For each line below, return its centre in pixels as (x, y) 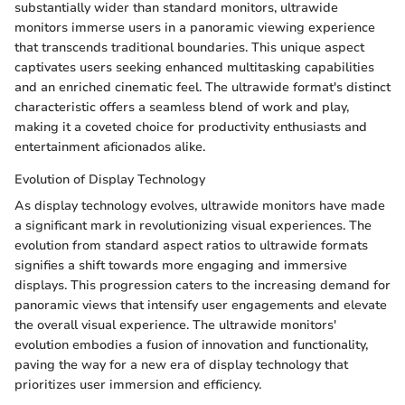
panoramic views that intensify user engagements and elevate (201, 305)
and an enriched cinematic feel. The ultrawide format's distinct (202, 87)
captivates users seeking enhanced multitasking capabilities (194, 67)
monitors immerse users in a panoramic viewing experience (195, 27)
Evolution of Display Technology (110, 179)
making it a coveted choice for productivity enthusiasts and (191, 127)
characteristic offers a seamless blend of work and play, (182, 107)
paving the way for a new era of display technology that (181, 364)
